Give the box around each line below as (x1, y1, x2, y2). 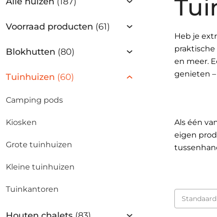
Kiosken (6, 118, 37, 127)
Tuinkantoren (6, 185, 59, 194)
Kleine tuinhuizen (6, 162, 75, 171)
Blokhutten (6, 46, 58, 57)
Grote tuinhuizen (6, 140, 72, 149)
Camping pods (6, 95, 63, 105)
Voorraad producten (6, 21, 95, 32)
